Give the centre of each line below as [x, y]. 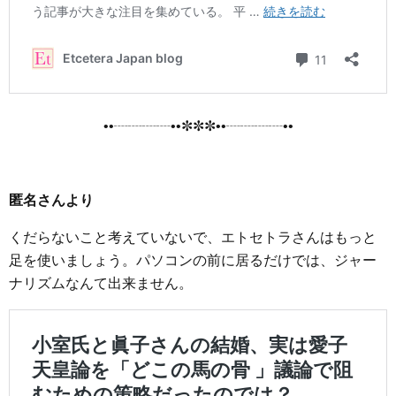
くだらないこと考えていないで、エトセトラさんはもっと [193, 237]
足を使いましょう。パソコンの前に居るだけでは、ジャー [193, 260]
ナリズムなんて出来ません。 [101, 283]
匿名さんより [51, 200]
